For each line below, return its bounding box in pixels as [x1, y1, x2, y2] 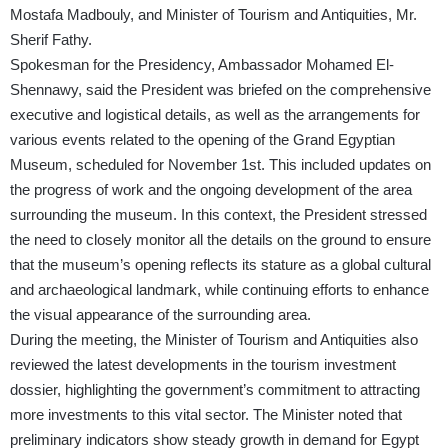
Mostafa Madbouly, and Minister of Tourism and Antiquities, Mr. [10, 6, 417, 24]
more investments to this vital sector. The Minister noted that [10, 406, 402, 424]
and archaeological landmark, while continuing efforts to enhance [10, 281, 429, 299]
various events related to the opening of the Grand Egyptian [10, 131, 395, 149]
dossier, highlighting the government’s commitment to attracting [10, 381, 420, 399]
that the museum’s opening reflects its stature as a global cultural [10, 256, 431, 274]
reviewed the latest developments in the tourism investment [10, 356, 396, 374]
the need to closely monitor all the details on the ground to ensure [10, 231, 431, 249]
